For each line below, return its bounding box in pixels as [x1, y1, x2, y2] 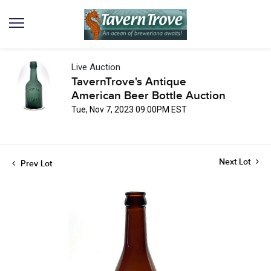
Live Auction [71, 62, 120, 73]
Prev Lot [18, 158, 52, 169]
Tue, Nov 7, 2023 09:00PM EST [71, 105, 187, 114]
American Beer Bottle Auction [71, 89, 226, 103]
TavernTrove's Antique [71, 75, 186, 89]
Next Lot [219, 157, 253, 167]
